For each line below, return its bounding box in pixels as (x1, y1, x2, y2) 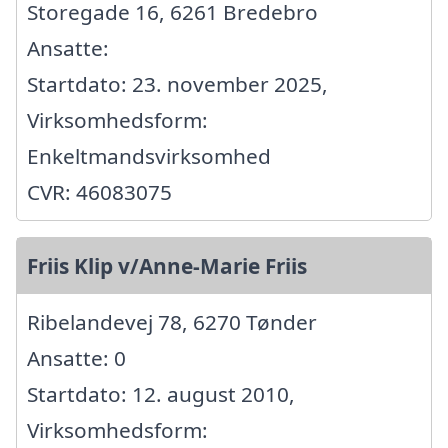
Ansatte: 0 (27, 344, 126, 373)
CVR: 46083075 (27, 178, 172, 207)
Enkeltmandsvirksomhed (27, 142, 271, 171)
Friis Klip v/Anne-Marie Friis (27, 252, 307, 281)
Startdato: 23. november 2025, (27, 70, 328, 99)
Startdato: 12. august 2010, (27, 380, 295, 409)
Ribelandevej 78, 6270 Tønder (27, 308, 317, 337)
